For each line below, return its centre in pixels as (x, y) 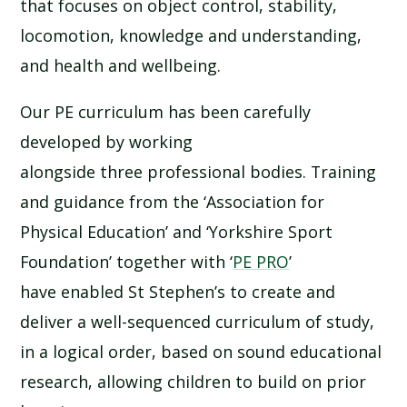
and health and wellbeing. (125, 66)
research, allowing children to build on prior (194, 382)
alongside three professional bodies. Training (199, 172)
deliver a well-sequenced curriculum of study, (198, 322)
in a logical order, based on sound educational (201, 352)
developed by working (107, 142)
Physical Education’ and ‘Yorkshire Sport (177, 232)
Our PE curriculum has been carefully (166, 112)
